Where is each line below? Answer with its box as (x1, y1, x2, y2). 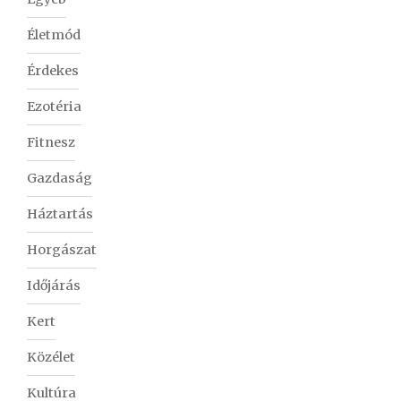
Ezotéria (27, 98, 81, 115)
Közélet (27, 349, 75, 366)
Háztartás (27, 206, 93, 223)
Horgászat (27, 242, 97, 259)
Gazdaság (27, 170, 92, 187)
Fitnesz (27, 134, 75, 151)
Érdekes (27, 63, 79, 80)
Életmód (27, 27, 81, 44)
